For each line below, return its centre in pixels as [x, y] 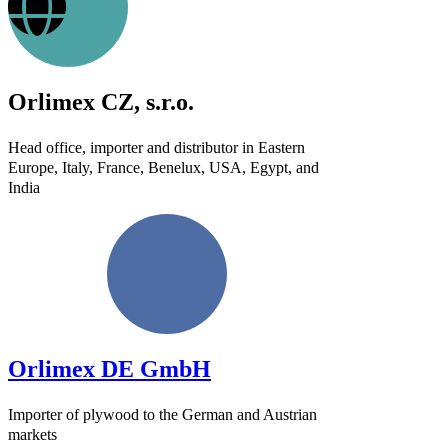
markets [32, 435]
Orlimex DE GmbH [109, 369]
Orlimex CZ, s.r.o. [101, 102]
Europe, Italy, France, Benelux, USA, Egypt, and [163, 168]
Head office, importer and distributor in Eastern [156, 148]
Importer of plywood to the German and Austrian [162, 415]
